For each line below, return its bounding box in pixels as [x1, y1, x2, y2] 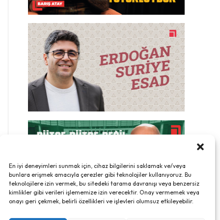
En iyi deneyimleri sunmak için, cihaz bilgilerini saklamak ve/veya [9, 162, 186, 169]
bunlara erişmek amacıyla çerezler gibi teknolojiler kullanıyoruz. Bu [9, 171, 192, 178]
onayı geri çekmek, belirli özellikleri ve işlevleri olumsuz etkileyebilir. [9, 197, 193, 205]
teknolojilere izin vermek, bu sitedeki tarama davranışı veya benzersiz [9, 180, 199, 187]
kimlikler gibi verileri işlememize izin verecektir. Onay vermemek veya [9, 189, 199, 196]
